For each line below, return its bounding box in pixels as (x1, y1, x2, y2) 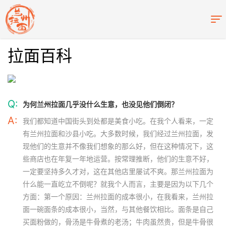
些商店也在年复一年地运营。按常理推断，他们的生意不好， (23, 154, 213, 163)
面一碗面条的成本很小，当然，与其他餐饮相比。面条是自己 (23, 205, 213, 213)
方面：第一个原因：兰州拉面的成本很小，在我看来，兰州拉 (23, 192, 213, 201)
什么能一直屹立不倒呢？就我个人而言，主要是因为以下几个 (23, 180, 213, 188)
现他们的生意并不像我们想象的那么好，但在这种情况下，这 (23, 142, 213, 150)
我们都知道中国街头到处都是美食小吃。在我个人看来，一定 (23, 117, 213, 125)
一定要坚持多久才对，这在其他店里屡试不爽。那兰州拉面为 (23, 167, 213, 176)
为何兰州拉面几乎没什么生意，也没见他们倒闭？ (23, 100, 178, 108)
